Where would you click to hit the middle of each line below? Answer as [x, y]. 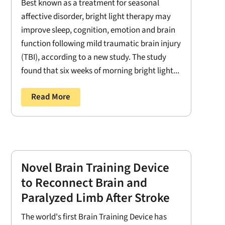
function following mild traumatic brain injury [101, 44]
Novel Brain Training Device [95, 167]
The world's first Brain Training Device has [94, 217]
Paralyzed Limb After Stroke [95, 198]
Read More [50, 97]
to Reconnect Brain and [84, 183]
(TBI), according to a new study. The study [93, 57]
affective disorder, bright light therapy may [96, 17]
